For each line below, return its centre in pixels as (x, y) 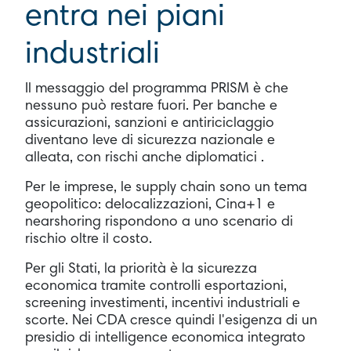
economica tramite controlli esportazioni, (156, 286)
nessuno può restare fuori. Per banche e (151, 106)
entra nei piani (125, 18)
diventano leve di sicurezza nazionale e (150, 141)
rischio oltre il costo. (89, 239)
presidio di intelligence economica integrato (165, 338)
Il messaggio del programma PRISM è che (157, 89)
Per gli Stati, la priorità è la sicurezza (141, 269)
